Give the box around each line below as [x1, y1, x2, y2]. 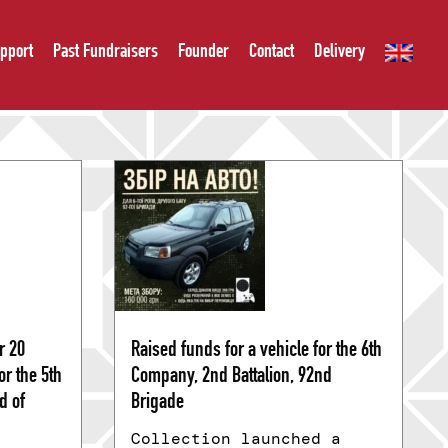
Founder [178, 42, 229, 63]
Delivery [314, 42, 365, 63]
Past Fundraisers [53, 42, 158, 63]
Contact [249, 42, 294, 63]
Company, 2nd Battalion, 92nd [130, 366, 332, 389]
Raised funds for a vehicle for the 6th [130, 340, 382, 363]
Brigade [130, 392, 184, 415]
